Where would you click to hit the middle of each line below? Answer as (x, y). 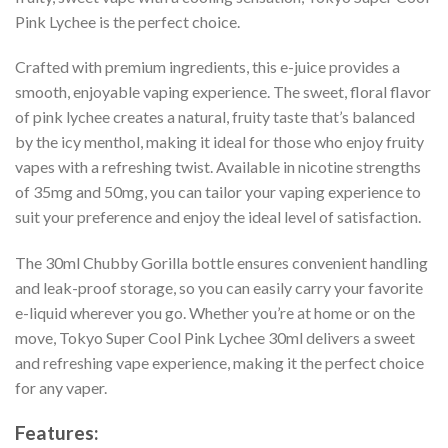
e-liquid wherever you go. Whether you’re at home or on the (215, 313)
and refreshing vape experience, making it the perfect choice (219, 363)
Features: (57, 433)
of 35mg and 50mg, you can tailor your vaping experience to (218, 192)
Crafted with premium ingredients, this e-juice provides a (207, 67)
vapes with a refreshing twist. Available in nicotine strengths (218, 167)
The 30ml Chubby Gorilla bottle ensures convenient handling (221, 263)
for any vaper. (61, 388)
